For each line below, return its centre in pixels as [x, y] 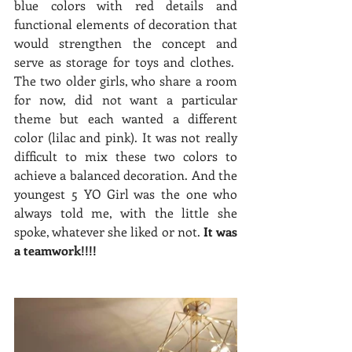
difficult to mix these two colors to [126, 156]
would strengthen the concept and [126, 42]
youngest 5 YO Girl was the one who [126, 193]
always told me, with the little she [126, 212]
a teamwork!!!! [57, 250]
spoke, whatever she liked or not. [109, 231]
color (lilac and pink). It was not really [126, 137]
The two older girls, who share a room [126, 80]
